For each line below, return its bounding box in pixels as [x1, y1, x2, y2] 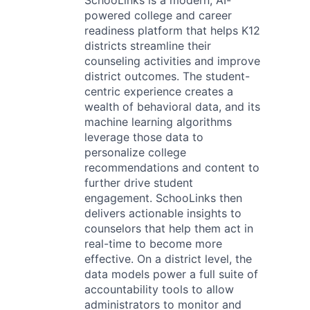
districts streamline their [84, 39, 211, 53]
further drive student [84, 176, 193, 190]
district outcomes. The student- [84, 69, 250, 83]
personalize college [84, 145, 186, 159]
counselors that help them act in [84, 221, 253, 235]
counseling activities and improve [84, 54, 260, 68]
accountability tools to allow [84, 282, 234, 296]
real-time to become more [84, 237, 222, 250]
